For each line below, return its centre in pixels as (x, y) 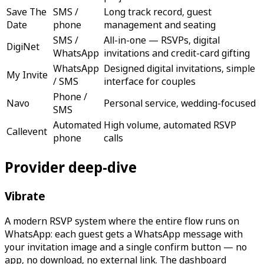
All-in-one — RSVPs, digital (162, 40)
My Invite (27, 75)
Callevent (27, 131)
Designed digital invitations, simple (179, 68)
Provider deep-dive (71, 167)
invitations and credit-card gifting (177, 53)
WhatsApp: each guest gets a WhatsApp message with (124, 234)
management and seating (160, 24)
